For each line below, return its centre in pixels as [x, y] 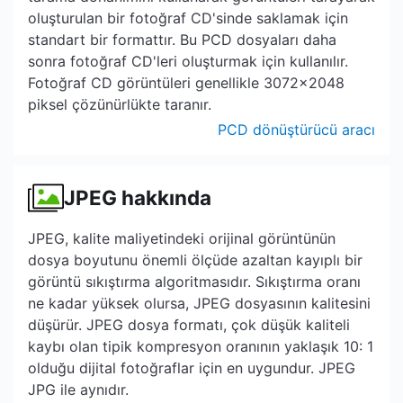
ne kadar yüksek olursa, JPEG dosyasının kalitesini [199, 303]
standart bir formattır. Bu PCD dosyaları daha [182, 40]
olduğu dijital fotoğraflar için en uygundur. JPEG [192, 368]
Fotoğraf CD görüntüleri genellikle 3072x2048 [186, 83]
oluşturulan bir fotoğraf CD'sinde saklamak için [188, 18]
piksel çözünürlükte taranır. [120, 104]
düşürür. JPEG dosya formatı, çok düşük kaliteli [189, 325]
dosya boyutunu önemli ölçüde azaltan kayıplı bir [195, 260]
